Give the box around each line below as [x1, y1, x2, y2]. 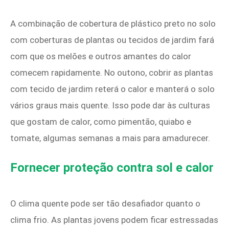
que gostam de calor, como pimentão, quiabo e [10, 117, 191, 127]
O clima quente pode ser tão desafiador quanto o [10, 198, 200, 209]
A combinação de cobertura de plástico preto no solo [10, 18, 216, 29]
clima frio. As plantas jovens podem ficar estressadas [10, 215, 218, 225]
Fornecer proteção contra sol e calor [10, 161, 214, 175]
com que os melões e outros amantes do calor [10, 51, 191, 62]
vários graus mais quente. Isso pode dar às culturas [10, 100, 210, 111]
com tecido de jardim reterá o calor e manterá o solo [10, 84, 215, 95]
